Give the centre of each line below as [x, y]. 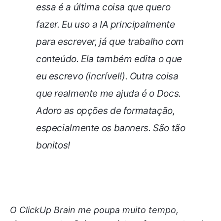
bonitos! [53, 146]
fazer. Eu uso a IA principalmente [106, 25]
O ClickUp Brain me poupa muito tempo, [94, 210]
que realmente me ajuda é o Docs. [109, 94]
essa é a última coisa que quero [103, 7]
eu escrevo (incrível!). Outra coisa [107, 76]
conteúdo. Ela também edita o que [109, 59]
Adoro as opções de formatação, [106, 111]
